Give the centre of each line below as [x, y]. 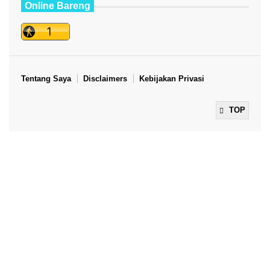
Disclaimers [105, 78]
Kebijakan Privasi [172, 78]
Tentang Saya [46, 78]
